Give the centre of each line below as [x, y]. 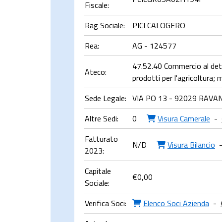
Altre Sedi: [102, 118]
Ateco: [96, 72]
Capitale [98, 171]
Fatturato [101, 139]
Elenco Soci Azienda [176, 203]
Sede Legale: [106, 98]
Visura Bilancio [191, 145]
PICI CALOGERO [159, 25]
